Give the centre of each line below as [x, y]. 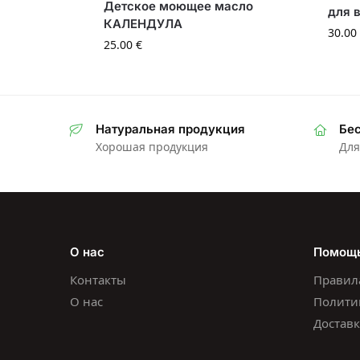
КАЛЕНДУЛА [149, 24]
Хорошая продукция [152, 147]
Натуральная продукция [170, 129]
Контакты [98, 280]
